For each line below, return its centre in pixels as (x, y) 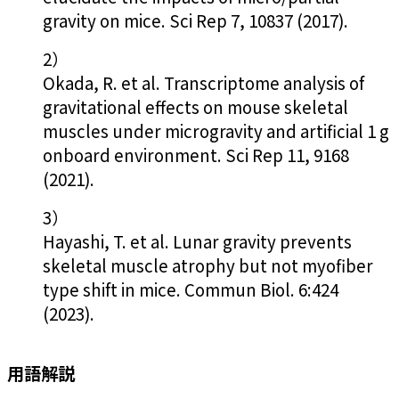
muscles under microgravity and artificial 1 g (216, 130)
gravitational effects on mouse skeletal (195, 106)
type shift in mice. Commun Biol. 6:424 (191, 289)
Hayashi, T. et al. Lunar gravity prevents (197, 240)
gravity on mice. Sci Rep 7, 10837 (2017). (195, 20)
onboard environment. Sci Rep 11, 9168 (196, 154)
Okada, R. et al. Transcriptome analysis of (204, 82)
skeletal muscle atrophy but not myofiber (208, 265)
